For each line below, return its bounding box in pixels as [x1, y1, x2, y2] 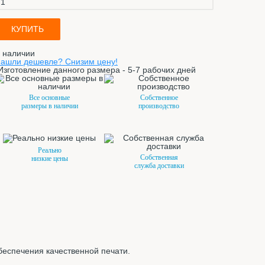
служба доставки [134, 161, 184, 170]
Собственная [140, 153, 178, 162]
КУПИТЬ [11, 24, 44, 34]
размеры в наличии [21, 102, 78, 111]
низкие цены [31, 154, 68, 163]
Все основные [29, 93, 70, 102]
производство [138, 102, 179, 111]
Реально [37, 146, 62, 155]
